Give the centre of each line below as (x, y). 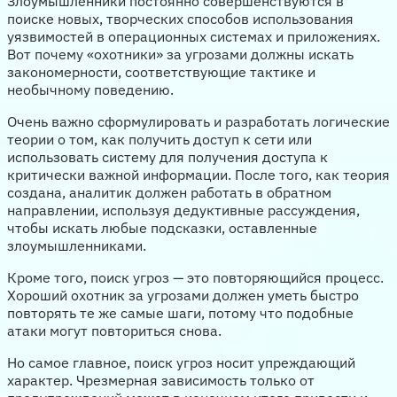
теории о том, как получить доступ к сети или (160, 139)
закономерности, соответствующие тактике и (161, 71)
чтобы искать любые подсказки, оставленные (162, 227)
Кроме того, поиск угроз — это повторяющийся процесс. (195, 277)
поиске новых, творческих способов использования (180, 18)
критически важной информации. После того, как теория (198, 174)
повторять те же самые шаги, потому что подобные (180, 312)
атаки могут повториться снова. (114, 330)
